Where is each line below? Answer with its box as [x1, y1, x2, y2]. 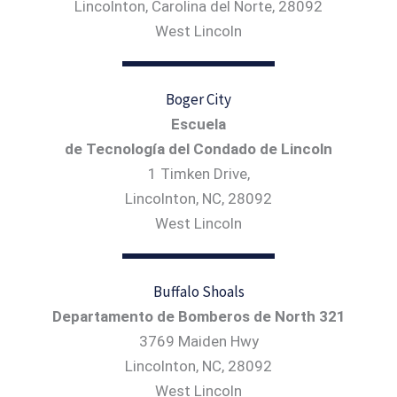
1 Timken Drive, [147, 164, 250, 183]
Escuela [171, 114, 226, 133]
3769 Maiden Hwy [138, 331, 259, 350]
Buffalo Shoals [152, 281, 245, 301]
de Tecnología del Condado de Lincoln [65, 139, 332, 158]
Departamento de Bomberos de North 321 [51, 307, 346, 325]
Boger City [166, 89, 231, 109]
